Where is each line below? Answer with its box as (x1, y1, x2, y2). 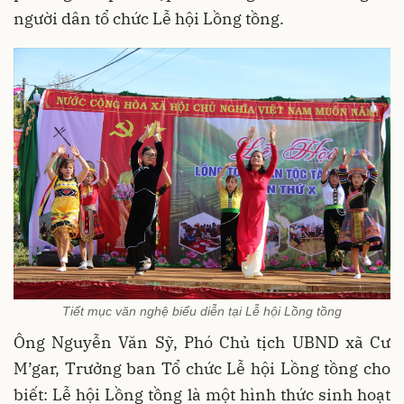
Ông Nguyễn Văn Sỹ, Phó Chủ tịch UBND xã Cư (14, 332, 390, 353)
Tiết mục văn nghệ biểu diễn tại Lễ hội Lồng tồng (62, 304, 342, 319)
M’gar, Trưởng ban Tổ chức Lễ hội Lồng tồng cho (14, 358, 390, 380)
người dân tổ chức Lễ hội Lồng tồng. (14, 8, 284, 30)
